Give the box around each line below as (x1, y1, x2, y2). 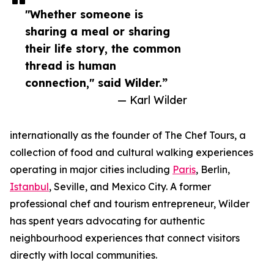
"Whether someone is (25, 7, 143, 21)
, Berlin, (196, 163, 230, 176)
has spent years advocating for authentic (10, 215, 205, 228)
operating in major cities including (10, 163, 172, 176)
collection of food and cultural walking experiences (10, 146, 253, 159)
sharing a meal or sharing (25, 24, 170, 39)
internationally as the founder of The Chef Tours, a (10, 129, 246, 142)
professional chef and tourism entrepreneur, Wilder (10, 198, 250, 210)
